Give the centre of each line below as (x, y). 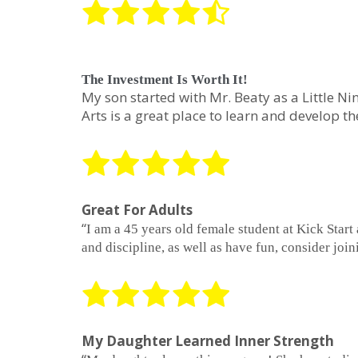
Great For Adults (137, 210)
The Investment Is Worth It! (165, 80)
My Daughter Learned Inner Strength (208, 341)
